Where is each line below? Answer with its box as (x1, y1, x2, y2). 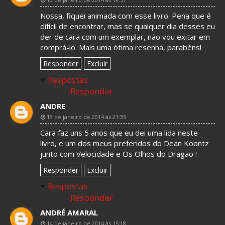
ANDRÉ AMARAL (40, 207, 98, 217)
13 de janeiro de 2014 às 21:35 (47, 113, 126, 121)
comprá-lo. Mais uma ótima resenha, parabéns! (40, 42, 201, 52)
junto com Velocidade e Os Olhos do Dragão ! (40, 149, 197, 159)
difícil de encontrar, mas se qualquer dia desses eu (40, 21, 215, 31)
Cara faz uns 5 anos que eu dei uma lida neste (40, 128, 198, 138)
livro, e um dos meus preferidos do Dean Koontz (40, 138, 209, 148)
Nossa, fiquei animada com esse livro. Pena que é (40, 11, 211, 21)
